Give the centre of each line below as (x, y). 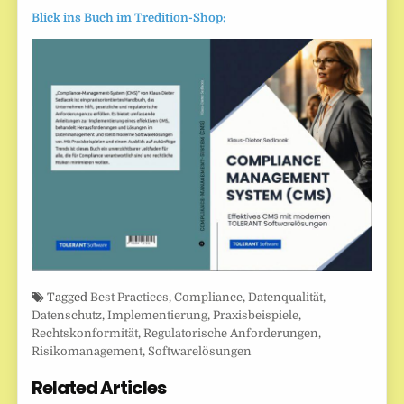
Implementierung (158, 316)
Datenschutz (67, 316)
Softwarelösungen (200, 352)
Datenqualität (286, 298)
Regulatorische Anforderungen (231, 334)
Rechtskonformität (85, 334)
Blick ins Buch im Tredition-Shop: (129, 17)
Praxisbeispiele (256, 316)
